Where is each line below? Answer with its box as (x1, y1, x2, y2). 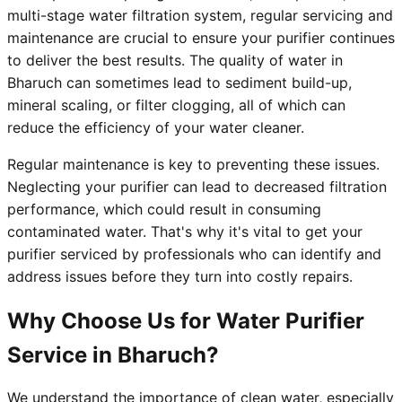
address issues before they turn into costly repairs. (7, 267, 353, 286)
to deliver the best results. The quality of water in (7, 51, 343, 70)
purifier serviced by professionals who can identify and (7, 245, 381, 264)
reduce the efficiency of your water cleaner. (7, 118, 304, 137)
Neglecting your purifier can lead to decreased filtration (7, 178, 387, 197)
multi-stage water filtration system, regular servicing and (7, 6, 393, 25)
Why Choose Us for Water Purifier (7, 308, 364, 335)
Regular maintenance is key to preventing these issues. (7, 155, 380, 174)
